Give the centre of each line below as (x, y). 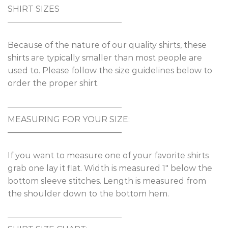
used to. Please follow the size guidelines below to (110, 71)
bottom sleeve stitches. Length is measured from (107, 181)
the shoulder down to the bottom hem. (88, 193)
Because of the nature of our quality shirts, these (107, 45)
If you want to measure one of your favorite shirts (108, 155)
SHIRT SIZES (34, 9)
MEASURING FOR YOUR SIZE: (69, 119)
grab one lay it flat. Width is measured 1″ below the (110, 168)
